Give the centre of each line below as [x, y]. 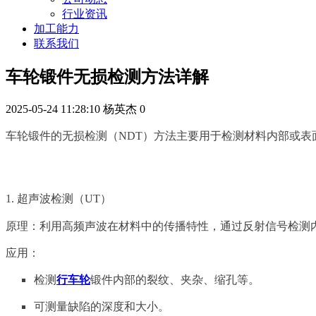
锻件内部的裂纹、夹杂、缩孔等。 [175, 280]
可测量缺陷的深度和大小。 [102, 307]
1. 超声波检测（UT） [59, 199]
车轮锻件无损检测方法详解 [107, 77]
